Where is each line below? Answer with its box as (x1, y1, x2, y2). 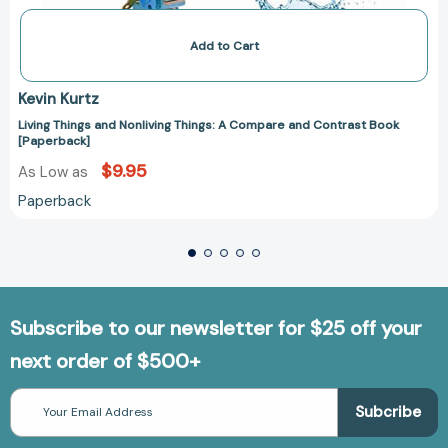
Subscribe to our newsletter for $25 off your (10, 314, 422, 341)
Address (10, 406, 58, 423)
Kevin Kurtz (18, 88, 99, 109)
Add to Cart (189, 37, 259, 54)
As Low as (18, 161, 92, 182)
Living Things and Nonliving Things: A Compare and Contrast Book (18, 116, 399, 133)
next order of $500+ (10, 347, 200, 374)
